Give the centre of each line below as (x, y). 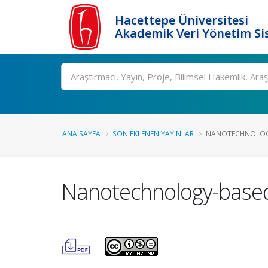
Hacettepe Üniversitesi (182, 20)
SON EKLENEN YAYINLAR (153, 133)
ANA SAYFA (81, 133)
